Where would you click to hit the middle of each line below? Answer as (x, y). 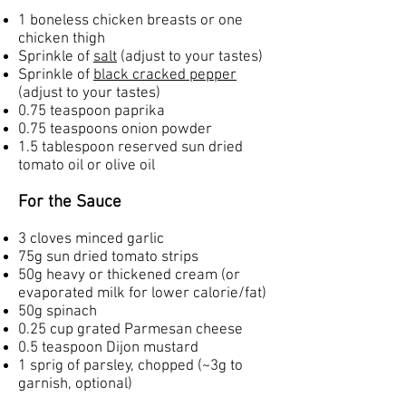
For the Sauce (70, 203)
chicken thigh (62, 39)
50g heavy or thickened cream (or (129, 275)
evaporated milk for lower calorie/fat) (142, 294)
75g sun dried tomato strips (108, 257)
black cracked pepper (165, 75)
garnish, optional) (75, 384)
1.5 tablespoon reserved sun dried (130, 148)
